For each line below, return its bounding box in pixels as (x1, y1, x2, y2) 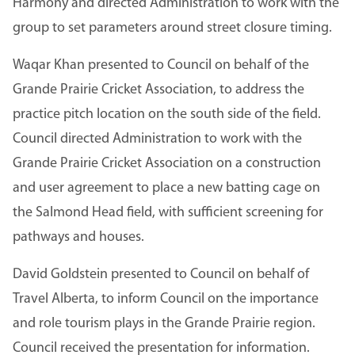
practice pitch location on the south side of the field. (13, 106, 321, 122)
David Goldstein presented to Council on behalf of (13, 266, 309, 282)
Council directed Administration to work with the (13, 131, 302, 147)
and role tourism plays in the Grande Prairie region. (13, 315, 315, 331)
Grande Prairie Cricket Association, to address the (13, 82, 304, 97)
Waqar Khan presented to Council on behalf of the (13, 57, 309, 73)
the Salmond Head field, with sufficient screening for (13, 204, 323, 220)
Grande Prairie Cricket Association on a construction (13, 155, 321, 171)
